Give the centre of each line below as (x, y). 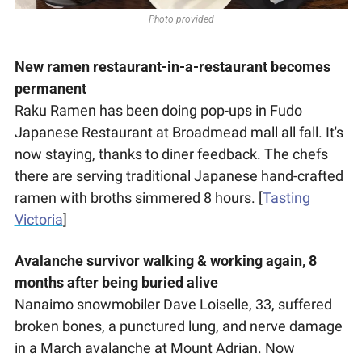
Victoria (38, 220)
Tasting (286, 198)
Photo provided (181, 20)
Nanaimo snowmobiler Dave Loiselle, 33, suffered (173, 305)
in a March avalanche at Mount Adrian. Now (154, 348)
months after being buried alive (116, 283)
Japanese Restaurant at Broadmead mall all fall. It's (179, 133)
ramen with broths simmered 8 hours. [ (138, 198)
